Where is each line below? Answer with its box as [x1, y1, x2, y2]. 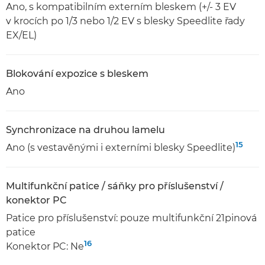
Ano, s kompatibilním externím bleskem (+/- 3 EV [6, 1, 236, 12]
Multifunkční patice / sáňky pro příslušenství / [6, 180, 224, 192]
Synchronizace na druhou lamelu [6, 124, 165, 135]
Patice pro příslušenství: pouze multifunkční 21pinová [6, 212, 257, 224]
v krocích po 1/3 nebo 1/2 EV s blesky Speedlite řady [6, 15, 245, 27]
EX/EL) [6, 30, 37, 41]
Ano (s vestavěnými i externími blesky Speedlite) [6, 142, 235, 153]
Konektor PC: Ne [6, 241, 84, 252]
